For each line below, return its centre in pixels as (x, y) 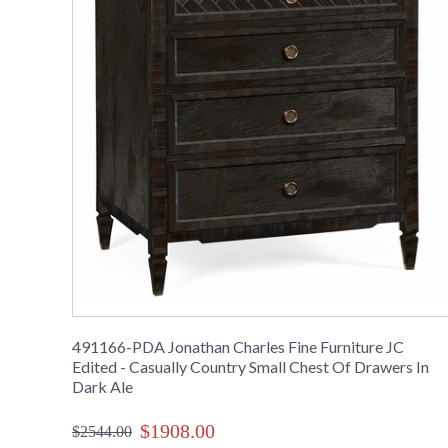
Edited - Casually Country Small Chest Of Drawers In (250, 367)
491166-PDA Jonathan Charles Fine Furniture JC (238, 347)
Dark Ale (102, 387)
